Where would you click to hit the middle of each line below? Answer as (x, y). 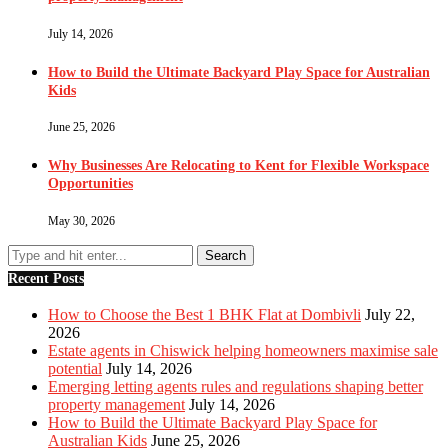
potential (75, 369)
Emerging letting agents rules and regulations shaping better (235, 387)
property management (116, 405)
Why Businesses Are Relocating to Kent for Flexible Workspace (238, 166)
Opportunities (90, 184)
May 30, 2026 (81, 220)
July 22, (390, 315)
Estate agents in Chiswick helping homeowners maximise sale (243, 351)
